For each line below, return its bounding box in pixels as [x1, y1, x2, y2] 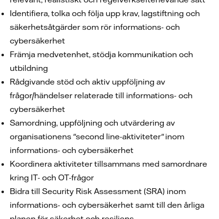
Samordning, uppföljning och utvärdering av [10, 118, 175, 128]
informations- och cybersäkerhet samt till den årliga [10, 200, 204, 210]
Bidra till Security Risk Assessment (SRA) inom [10, 186, 186, 196]
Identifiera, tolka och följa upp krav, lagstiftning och [10, 8, 200, 18]
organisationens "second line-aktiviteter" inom [10, 131, 184, 141]
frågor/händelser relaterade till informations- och [10, 90, 193, 100]
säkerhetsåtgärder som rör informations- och [10, 22, 180, 32]
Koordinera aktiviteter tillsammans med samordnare [10, 159, 207, 169]
